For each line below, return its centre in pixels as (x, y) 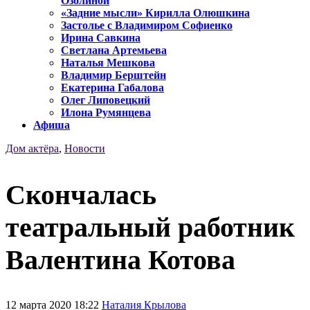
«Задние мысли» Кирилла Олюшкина (155, 13)
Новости (85, 149)
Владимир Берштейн (113, 75)
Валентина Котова (120, 259)
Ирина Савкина (101, 38)
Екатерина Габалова (112, 88)
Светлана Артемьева (114, 51)
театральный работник (150, 227)
